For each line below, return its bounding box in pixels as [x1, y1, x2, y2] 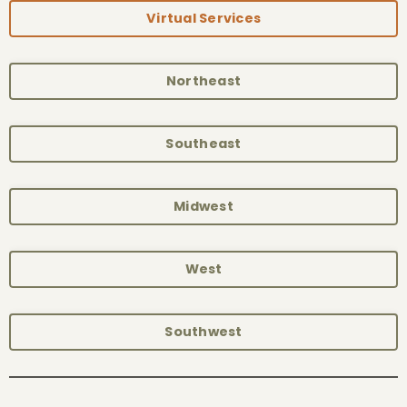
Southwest [164, 322, 243, 341]
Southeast [165, 134, 242, 153]
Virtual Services [146, 8, 261, 27]
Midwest [174, 196, 233, 215]
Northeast [165, 71, 242, 90]
